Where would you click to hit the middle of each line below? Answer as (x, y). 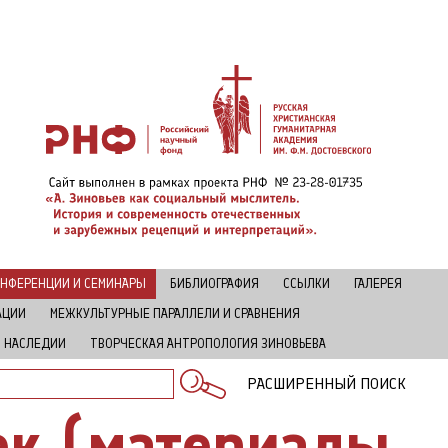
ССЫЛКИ (306, 283)
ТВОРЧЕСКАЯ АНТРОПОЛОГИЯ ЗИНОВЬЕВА (208, 343)
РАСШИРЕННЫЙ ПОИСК (326, 383)
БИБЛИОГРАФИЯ (214, 283)
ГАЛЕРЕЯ (378, 283)
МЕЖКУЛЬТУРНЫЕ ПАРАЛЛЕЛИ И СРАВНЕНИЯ (174, 313)
